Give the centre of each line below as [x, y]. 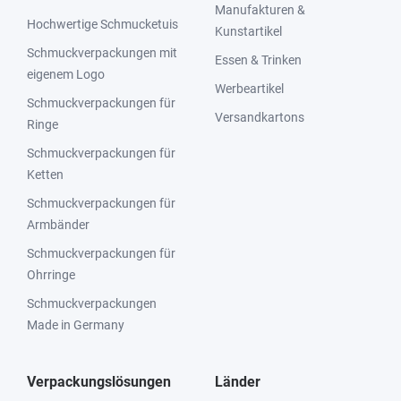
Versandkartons [260, 117]
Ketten [45, 175]
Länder [238, 382]
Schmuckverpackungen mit [102, 53]
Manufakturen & [260, 10]
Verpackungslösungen [99, 382]
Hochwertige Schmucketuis [102, 24]
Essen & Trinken [258, 60]
